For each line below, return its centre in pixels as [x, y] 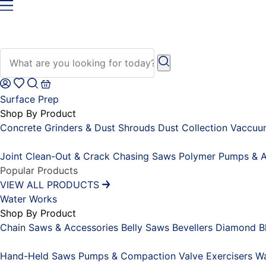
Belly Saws [145, 228]
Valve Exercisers [216, 256]
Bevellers [192, 228]
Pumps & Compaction [127, 256]
